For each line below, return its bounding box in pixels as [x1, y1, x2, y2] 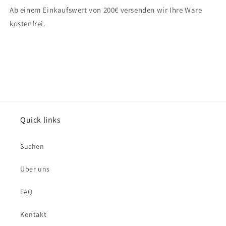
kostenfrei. [10, 18, 46, 28]
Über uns [20, 164, 50, 174]
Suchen [20, 142, 44, 151]
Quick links [20, 115, 61, 125]
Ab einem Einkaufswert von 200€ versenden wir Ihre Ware [10, 5, 202, 15]
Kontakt [20, 210, 47, 219]
